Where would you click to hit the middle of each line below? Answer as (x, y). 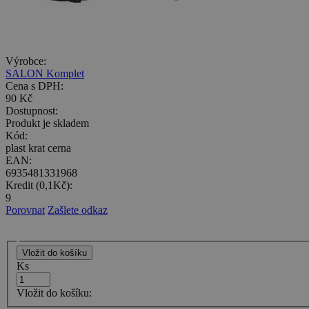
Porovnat (25, 210)
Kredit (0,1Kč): (39, 185)
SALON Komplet (45, 73)
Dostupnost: (32, 110)
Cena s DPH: (34, 86)
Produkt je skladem (47, 123)
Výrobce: (26, 61)
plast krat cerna (38, 148)
